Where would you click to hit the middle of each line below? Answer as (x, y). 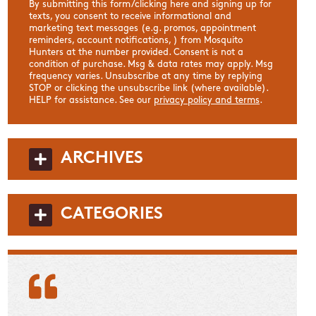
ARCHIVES (102, 158)
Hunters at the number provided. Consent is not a (136, 52)
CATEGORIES (112, 214)
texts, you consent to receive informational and (130, 16)
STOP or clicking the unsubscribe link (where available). (149, 88)
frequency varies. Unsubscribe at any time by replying (146, 76)
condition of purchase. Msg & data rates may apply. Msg (151, 64)
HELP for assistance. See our (92, 100)
